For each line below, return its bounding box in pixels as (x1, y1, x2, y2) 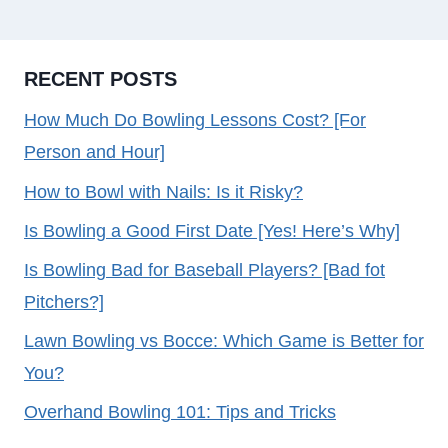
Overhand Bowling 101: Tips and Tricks (24, 402, 336, 423)
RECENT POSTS (24, 68, 177, 91)
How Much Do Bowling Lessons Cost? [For (24, 110, 366, 131)
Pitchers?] (24, 291, 104, 312)
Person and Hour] (24, 142, 165, 163)
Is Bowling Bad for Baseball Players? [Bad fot (24, 259, 385, 280)
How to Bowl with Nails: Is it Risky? (24, 181, 303, 202)
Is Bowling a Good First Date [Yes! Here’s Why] (24, 220, 400, 241)
